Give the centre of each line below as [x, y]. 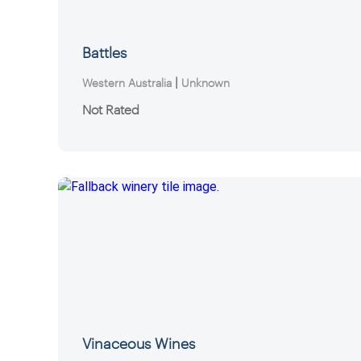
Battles [105, 52]
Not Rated [111, 110]
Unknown [206, 82]
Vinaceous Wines [139, 343]
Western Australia [127, 82]
